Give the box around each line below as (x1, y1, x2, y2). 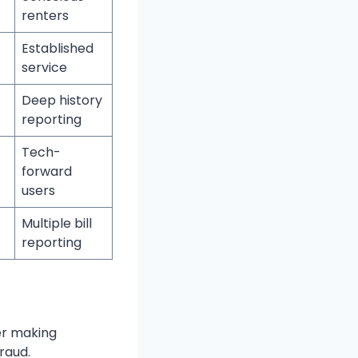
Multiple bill (22, 214, 92, 233)
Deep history (22, 91, 102, 110)
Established (22, 39, 93, 58)
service (22, 58, 67, 78)
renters (22, 6, 69, 26)
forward (22, 162, 72, 181)
